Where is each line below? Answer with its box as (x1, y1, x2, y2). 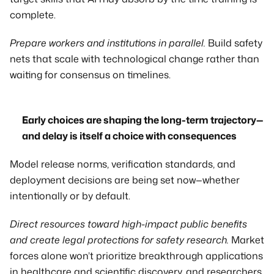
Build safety (206, 36, 262, 50)
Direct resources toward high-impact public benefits (10, 217, 247, 231)
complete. (10, 8, 56, 21)
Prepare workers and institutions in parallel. (10, 36, 206, 50)
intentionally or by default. (10, 189, 130, 202)
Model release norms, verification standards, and (10, 157, 235, 171)
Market (229, 233, 264, 246)
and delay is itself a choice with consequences (22, 129, 237, 143)
